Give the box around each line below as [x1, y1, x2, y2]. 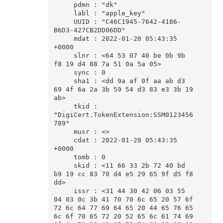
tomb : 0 [53, 153, 74, 161]
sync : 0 [53, 69, 74, 77]
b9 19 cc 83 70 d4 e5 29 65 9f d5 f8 [53, 170, 193, 178]
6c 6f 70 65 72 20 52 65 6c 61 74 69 [53, 213, 193, 221]
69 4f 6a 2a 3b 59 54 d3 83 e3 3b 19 [53, 86, 193, 94]
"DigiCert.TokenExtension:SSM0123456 [53, 111, 193, 119]
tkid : [53, 103, 74, 111]
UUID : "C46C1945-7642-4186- [53, 18, 74, 26]
